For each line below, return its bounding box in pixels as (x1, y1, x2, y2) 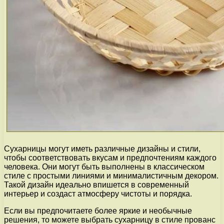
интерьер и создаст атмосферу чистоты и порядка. (4, 189, 192, 198)
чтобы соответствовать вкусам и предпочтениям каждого (4, 153, 216, 162)
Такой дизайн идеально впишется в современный (4, 180, 189, 189)
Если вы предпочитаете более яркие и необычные (4, 206, 192, 215)
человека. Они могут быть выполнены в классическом (4, 162, 204, 171)
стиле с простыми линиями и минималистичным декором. (4, 171, 218, 180)
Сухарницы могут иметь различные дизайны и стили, (4, 144, 200, 153)
